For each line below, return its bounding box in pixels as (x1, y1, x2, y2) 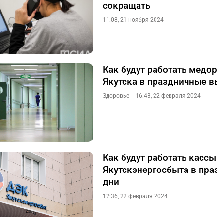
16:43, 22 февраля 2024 (136, 93, 201, 99)
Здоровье (103, 93, 129, 99)
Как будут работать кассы (103, 152, 216, 163)
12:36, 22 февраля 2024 (103, 193, 168, 200)
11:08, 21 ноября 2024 (103, 16, 164, 23)
